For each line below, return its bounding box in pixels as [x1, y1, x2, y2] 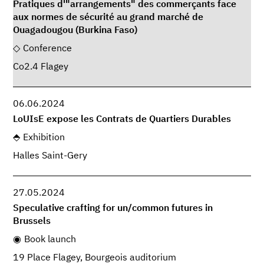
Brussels [13, 217, 51, 227]
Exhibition [22, 133, 65, 143]
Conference [22, 44, 72, 54]
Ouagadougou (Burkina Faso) [13, 25, 138, 35]
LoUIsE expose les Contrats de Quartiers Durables [13, 115, 232, 124]
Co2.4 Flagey [13, 62, 69, 72]
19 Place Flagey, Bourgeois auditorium [13, 253, 177, 263]
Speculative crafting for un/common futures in [13, 204, 213, 214]
